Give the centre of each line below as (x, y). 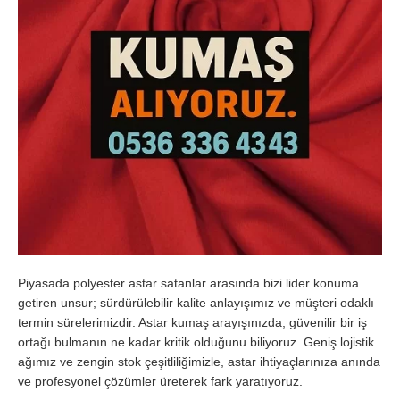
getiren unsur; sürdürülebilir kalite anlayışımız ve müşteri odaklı (196, 302)
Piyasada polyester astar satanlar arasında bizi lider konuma (188, 283)
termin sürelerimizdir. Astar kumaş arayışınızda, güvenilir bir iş (192, 322)
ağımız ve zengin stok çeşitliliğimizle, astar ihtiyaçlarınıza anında (199, 361)
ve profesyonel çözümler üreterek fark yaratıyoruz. (160, 381)
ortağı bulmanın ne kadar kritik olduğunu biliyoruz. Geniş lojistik (196, 342)
